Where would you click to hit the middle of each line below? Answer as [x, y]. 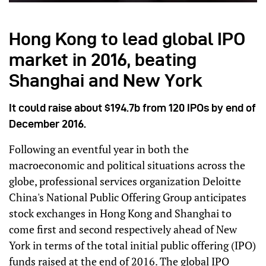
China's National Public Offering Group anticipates [128, 197]
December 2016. [47, 123]
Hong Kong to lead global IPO [127, 39]
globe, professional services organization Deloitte [125, 181]
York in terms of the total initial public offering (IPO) [132, 245]
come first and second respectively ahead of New [123, 229]
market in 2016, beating [103, 59]
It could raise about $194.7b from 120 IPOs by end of [132, 107]
